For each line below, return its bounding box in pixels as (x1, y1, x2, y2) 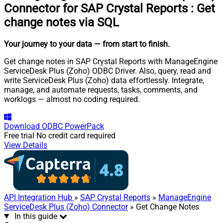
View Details (4, 140, 47, 150)
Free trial (4, 130, 34, 140)
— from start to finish (94, 39, 168, 49)
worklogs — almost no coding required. (4, 94, 140, 104)
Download (4, 121, 40, 131)
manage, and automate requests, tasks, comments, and (4, 85, 198, 95)
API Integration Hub (4, 192, 74, 202)
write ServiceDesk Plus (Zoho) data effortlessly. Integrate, (4, 75, 204, 85)
